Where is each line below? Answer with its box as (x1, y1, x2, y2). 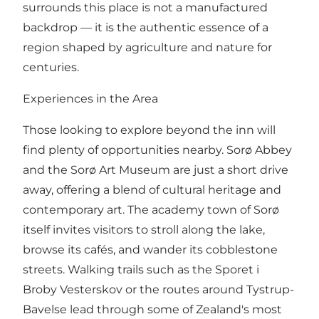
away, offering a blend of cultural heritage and (23, 183, 281, 197)
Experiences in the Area (23, 92, 158, 106)
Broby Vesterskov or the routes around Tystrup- (23, 283, 294, 297)
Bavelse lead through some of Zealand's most (23, 303, 282, 317)
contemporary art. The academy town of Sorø (23, 203, 279, 217)
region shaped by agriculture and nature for (23, 41, 272, 55)
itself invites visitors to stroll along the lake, (23, 223, 265, 237)
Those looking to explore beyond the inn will (23, 123, 276, 137)
